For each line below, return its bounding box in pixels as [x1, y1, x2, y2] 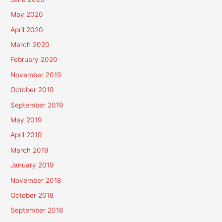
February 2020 [10, 55, 58, 64]
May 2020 [10, 10, 44, 19]
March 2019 [10, 146, 49, 154]
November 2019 [10, 70, 62, 79]
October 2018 [10, 191, 54, 200]
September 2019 [10, 101, 64, 109]
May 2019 [10, 116, 43, 124]
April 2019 [10, 131, 43, 139]
